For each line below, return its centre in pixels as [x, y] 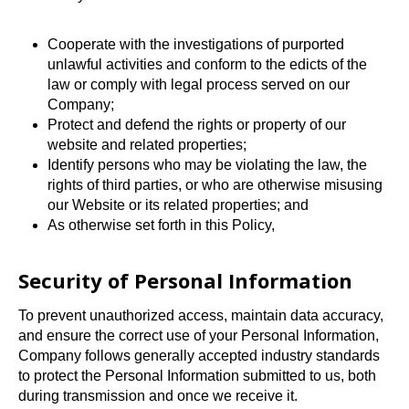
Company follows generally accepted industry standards [199, 355]
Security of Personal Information [185, 280]
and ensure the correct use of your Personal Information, [199, 335]
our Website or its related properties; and [178, 204]
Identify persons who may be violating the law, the [207, 164]
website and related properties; [147, 144]
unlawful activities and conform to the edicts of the [207, 64]
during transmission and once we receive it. [158, 395]
